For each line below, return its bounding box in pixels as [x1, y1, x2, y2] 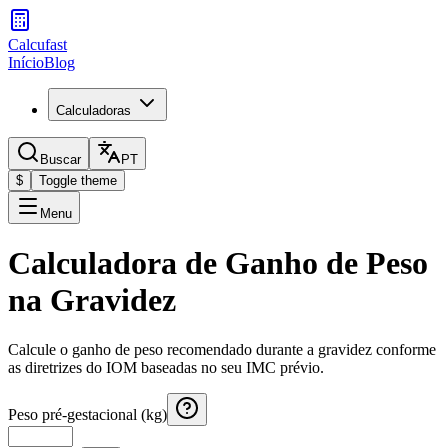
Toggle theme [39, 173, 117, 188]
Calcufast [8, 36, 67, 53]
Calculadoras [56, 103, 131, 118]
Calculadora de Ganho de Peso [8, 245, 428, 282]
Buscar [40, 152, 81, 167]
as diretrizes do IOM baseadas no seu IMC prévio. [8, 358, 324, 376]
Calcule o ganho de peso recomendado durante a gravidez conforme [8, 340, 436, 358]
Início [8, 54, 44, 71]
